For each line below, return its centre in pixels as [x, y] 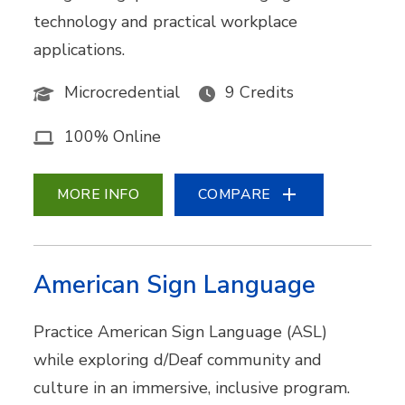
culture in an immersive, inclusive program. [192, 387]
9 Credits [260, 93]
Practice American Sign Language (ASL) [181, 331]
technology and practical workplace [166, 22]
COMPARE [235, 194]
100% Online [113, 136]
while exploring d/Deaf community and [178, 359]
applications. [82, 50]
